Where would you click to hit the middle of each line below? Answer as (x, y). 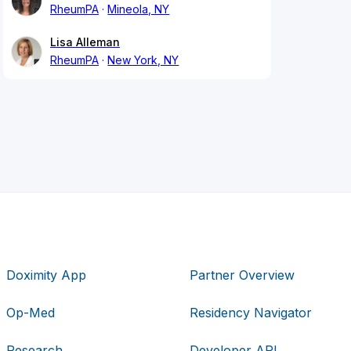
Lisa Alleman (85, 42)
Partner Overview (242, 275)
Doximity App (47, 275)
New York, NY (143, 60)
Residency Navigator (250, 312)
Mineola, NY (139, 9)
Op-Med (31, 312)
